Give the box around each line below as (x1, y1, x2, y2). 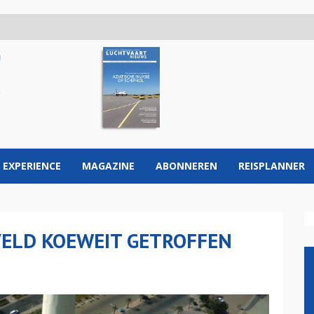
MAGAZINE (82, 159, 135, 172)
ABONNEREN (156, 159, 217, 172)
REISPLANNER (238, 159, 305, 172)
